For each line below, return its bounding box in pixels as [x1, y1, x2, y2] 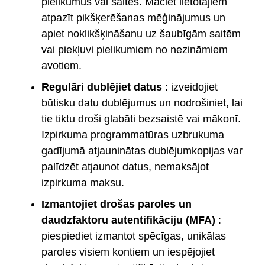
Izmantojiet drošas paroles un [41, 198, 192, 210]
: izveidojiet [162, 80, 218, 93]
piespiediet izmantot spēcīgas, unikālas [41, 230, 226, 242]
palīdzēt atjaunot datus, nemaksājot [41, 160, 209, 173]
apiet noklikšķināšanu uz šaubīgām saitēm [41, 27, 241, 40]
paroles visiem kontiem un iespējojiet [41, 245, 215, 258]
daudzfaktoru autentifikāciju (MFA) [41, 214, 215, 226]
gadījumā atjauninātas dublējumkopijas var [41, 144, 243, 157]
